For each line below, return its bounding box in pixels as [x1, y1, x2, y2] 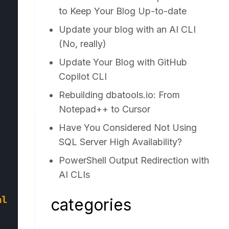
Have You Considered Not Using [59, 122, 197, 133]
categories [51, 195, 132, 215]
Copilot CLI [59, 71, 107, 82]
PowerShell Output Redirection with [59, 155, 210, 166]
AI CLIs [59, 169, 90, 180]
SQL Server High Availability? [59, 136, 182, 147]
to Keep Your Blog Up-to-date [59, 6, 187, 16]
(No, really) [59, 38, 107, 49]
